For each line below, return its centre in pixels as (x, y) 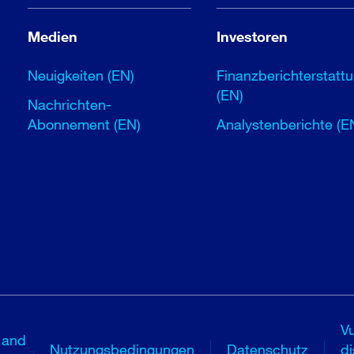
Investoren (252, 37)
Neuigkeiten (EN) (81, 75)
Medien (53, 37)
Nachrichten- (70, 105)
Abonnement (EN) (85, 124)
